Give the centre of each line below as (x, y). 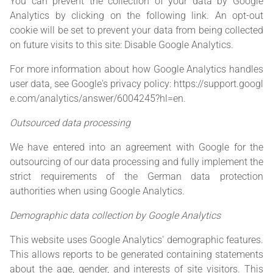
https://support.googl (218, 84)
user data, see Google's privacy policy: (92, 84)
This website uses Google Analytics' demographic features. (136, 240)
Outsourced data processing (70, 123)
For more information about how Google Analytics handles (136, 69)
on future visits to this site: (67, 45)
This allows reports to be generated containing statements (136, 255)
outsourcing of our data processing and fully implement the (136, 162)
